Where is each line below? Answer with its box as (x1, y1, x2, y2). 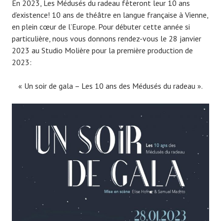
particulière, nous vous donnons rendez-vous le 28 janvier (12, 34, 201, 44)
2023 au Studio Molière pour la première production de (12, 45, 193, 56)
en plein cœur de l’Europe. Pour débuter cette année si (12, 22, 190, 32)
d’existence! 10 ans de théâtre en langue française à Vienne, (12, 10, 208, 20)
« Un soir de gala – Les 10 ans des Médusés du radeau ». (18, 81, 203, 91)
